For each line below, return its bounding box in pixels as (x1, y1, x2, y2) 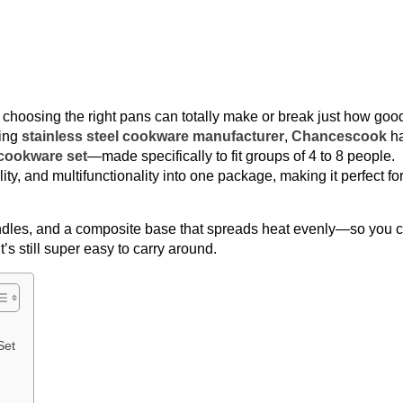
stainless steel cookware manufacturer (22, 129, 284, 144)
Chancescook (291, 129, 387, 144)
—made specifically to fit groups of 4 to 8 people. (87, 148, 395, 164)
